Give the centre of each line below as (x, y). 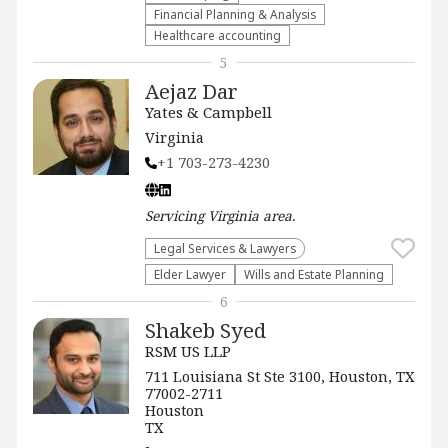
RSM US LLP (188, 351)
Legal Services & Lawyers (225, 248)
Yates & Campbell (208, 112)
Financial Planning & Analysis (235, 14)
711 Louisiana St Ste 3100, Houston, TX (280, 376)
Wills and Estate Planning (314, 274)
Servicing (176, 215)
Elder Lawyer (190, 274)
